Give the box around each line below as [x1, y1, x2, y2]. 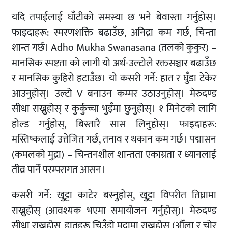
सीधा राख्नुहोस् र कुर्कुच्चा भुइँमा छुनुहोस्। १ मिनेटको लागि [12, 100, 216, 118]
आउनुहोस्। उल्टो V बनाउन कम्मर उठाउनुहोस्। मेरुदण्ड [12, 85, 216, 103]
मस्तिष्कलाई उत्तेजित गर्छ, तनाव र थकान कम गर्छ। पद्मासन [12, 131, 216, 149]
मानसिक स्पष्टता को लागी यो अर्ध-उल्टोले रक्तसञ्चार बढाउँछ [12, 54, 216, 72]
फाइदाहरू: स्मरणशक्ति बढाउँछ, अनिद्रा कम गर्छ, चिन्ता [12, 24, 216, 42]
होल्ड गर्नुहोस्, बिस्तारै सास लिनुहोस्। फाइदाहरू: [12, 116, 216, 133]
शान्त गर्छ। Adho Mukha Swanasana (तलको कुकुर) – [12, 39, 216, 57]
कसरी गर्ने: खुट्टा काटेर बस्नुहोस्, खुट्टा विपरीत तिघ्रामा [12, 187, 216, 205]
